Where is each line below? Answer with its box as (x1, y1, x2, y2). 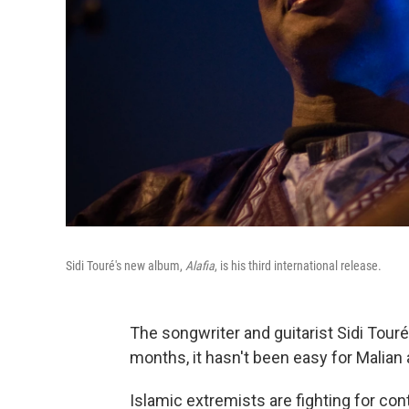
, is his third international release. (215, 257, 382, 273)
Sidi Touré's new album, (66, 257, 185, 273)
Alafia (185, 257, 215, 273)
